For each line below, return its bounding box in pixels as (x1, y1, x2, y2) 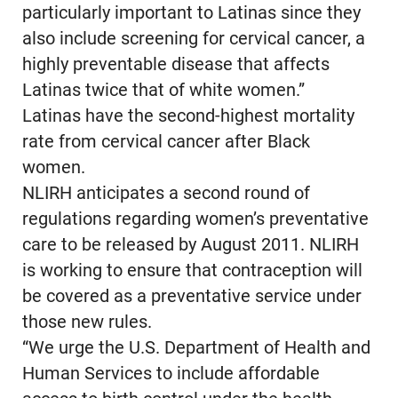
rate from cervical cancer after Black (21, 131, 310, 153)
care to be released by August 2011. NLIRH (21, 235, 359, 256)
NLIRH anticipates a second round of (21, 183, 310, 204)
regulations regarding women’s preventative (21, 209, 369, 230)
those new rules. (21, 312, 152, 333)
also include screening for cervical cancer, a (21, 28, 365, 50)
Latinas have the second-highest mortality (21, 106, 354, 127)
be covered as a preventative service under (21, 286, 362, 307)
